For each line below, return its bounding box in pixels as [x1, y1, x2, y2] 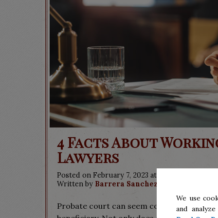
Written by [57, 180, 95, 188]
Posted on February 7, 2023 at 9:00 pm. [57, 171, 187, 180]
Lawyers [57, 148, 119, 166]
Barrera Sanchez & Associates [95, 180, 208, 188]
